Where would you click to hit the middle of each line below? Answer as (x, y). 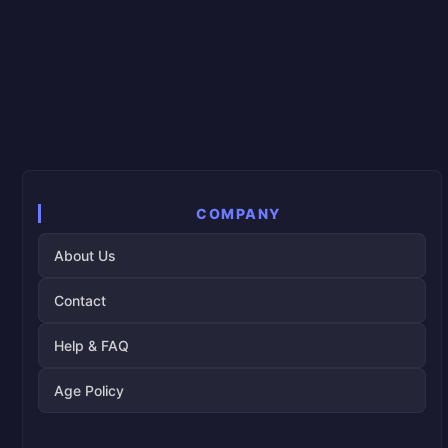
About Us (85, 256)
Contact (80, 301)
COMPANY (238, 214)
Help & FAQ (91, 346)
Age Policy (89, 391)
